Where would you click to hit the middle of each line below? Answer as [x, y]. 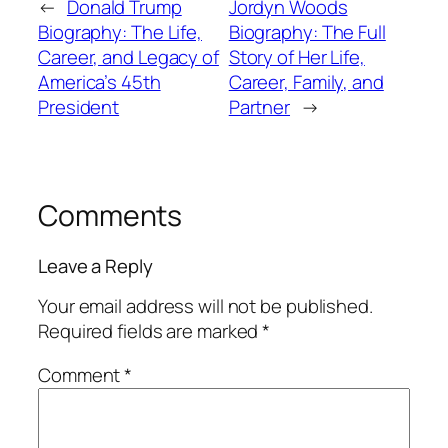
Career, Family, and [306, 82]
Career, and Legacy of [128, 57]
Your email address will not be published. [205, 306]
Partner [259, 107]
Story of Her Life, [296, 57]
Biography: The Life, [120, 32]
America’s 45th [99, 82]
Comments [110, 216]
